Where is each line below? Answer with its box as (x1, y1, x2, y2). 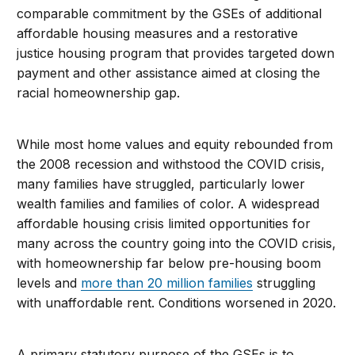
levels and (17, 275, 82, 292)
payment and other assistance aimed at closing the (17, 65, 321, 82)
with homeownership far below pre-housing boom (17, 255, 322, 272)
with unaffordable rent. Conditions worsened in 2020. (17, 295, 337, 311)
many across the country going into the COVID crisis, (17, 235, 337, 252)
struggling (253, 275, 316, 292)
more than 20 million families (81, 275, 254, 292)
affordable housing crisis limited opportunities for (17, 216, 311, 232)
